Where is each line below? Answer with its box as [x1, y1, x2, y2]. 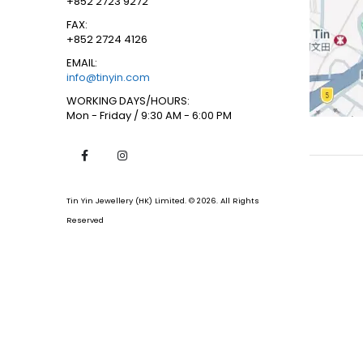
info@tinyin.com [66, 69, 150, 85]
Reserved [66, 214, 104, 225]
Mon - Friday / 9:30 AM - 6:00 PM [66, 107, 232, 123]
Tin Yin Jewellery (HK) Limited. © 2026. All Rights [66, 194, 259, 206]
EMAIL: [66, 54, 97, 70]
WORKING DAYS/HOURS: [66, 92, 190, 109]
